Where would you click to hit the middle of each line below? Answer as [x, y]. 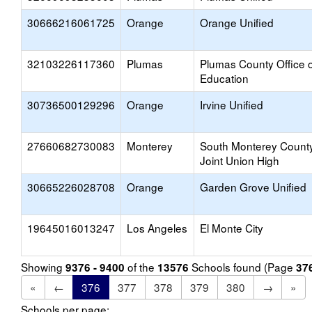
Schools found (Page [242, 267]
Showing [43, 267]
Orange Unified [237, 22]
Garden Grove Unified [253, 187]
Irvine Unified [232, 104]
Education [224, 78]
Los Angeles [157, 228]
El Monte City [232, 228]
